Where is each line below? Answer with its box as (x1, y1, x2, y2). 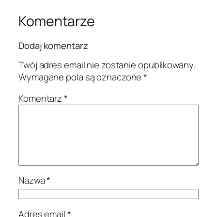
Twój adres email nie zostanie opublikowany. (18, 59, 195, 72)
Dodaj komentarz (18, 39, 88, 52)
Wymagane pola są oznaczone (18, 71, 144, 84)
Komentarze (18, 12, 95, 31)
